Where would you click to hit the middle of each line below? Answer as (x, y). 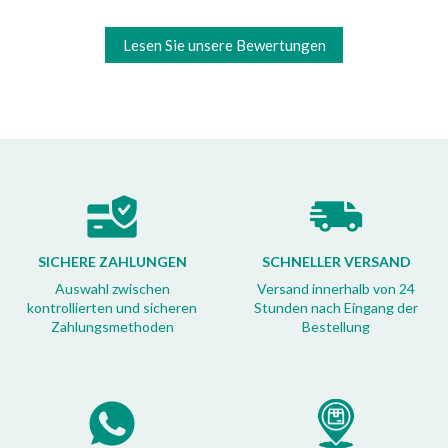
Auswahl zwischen (112, 289)
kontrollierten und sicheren (112, 308)
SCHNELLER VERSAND (336, 262)
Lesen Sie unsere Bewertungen (224, 45)
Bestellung (336, 327)
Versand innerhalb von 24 (336, 289)
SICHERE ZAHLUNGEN (112, 262)
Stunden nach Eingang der (336, 308)
